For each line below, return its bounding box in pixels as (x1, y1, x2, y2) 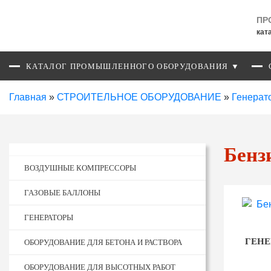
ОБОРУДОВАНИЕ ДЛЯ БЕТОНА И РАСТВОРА (24, 238, 182, 247)
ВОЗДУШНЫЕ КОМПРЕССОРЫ (24, 163, 136, 172)
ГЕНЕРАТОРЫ (24, 213, 73, 222)
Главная (9, 92, 47, 102)
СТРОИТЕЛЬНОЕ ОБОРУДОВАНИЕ (57, 92, 221, 102)
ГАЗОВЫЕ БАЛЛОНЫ (24, 188, 100, 197)
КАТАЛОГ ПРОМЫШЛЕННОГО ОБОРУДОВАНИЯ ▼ (26, 61, 240, 71)
